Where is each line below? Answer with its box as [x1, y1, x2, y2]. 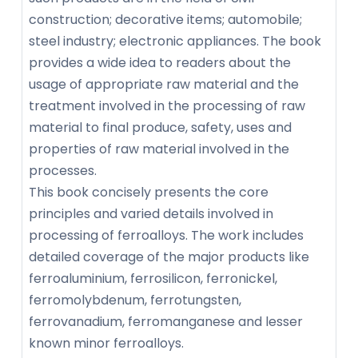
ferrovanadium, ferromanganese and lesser [29, 312, 303, 332]
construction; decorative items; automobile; [29, 10, 302, 30]
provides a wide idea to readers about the [29, 54, 291, 73]
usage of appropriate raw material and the [29, 75, 299, 94]
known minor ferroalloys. [29, 334, 184, 353]
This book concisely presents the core [29, 183, 268, 202]
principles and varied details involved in [29, 205, 273, 224]
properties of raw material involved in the [29, 140, 289, 159]
